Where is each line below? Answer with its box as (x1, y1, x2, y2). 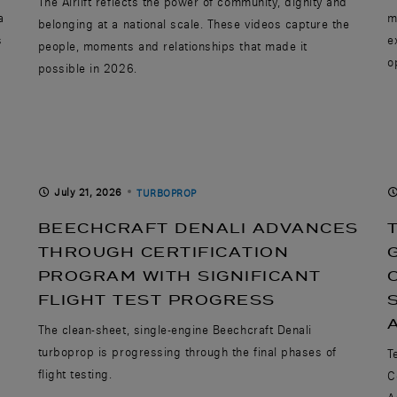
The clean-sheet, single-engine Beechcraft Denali (37, 322, 312, 337)
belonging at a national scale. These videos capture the (37, 16, 350, 31)
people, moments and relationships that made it (37, 38, 307, 53)
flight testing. (37, 366, 113, 381)
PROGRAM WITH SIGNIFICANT (37, 266, 322, 285)
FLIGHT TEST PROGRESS (37, 290, 276, 309)
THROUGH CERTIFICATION (37, 242, 290, 261)
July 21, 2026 (54, 185, 122, 198)
